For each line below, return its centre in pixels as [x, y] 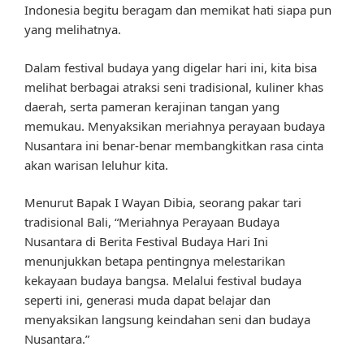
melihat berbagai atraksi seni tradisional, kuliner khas [174, 87]
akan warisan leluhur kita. [96, 165]
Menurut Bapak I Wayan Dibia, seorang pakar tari [163, 203]
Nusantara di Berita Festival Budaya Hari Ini [146, 242]
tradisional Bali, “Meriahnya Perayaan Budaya [152, 222]
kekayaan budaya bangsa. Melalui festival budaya [163, 281]
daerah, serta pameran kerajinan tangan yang [152, 106]
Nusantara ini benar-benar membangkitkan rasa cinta [174, 145]
